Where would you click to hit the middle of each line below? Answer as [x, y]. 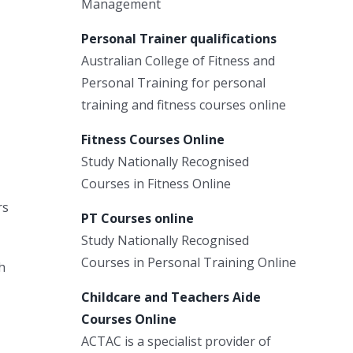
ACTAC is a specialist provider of [176, 341]
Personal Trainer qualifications [179, 38]
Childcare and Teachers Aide [171, 297]
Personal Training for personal [173, 82]
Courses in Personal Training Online [189, 262]
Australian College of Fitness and [178, 60]
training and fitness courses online [184, 104]
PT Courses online [137, 218]
